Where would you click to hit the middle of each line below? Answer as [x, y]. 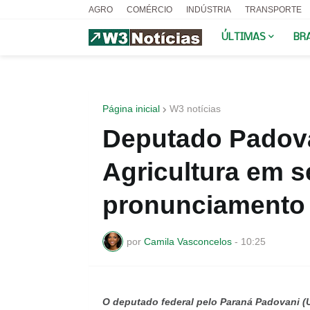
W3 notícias [195, 109]
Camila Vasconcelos [188, 241]
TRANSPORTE [273, 10]
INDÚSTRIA [208, 10]
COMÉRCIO [149, 10]
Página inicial [131, 109]
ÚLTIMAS [243, 37]
